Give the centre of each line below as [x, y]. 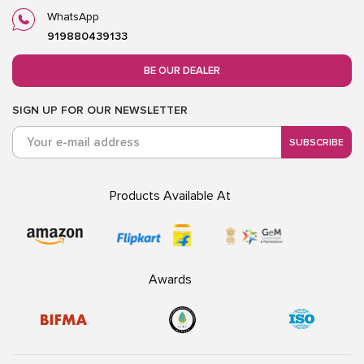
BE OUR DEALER [182, 71]
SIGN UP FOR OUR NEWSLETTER [100, 110]
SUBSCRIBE [316, 142]
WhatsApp [73, 17]
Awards [170, 280]
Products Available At [170, 196]
